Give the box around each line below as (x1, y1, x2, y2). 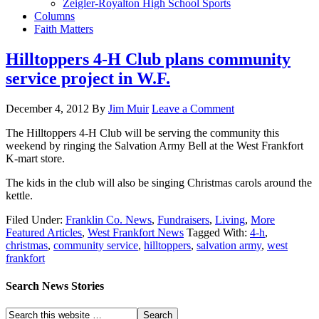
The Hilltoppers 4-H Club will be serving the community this (6, 126, 279, 139)
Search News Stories (6, 280, 104, 293)
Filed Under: (6, 213, 66, 226)
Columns (34, 10, 75, 22)
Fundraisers (157, 213, 209, 226)
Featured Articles (6, 226, 82, 239)
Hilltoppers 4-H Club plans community (6, 49, 291, 68)
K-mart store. (6, 152, 65, 164)
